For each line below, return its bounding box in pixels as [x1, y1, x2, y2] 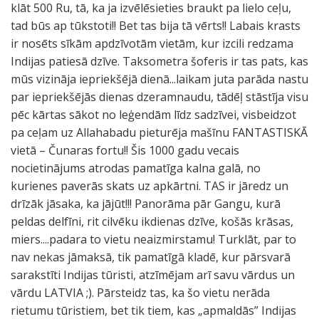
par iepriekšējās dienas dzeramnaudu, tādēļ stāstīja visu [11, 89, 308, 105]
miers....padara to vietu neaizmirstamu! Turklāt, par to [11, 231, 296, 247]
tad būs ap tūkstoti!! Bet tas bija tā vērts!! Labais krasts [11, 18, 300, 33]
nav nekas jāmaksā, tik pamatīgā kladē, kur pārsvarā [11, 249, 291, 265]
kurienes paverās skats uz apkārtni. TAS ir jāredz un [11, 178, 288, 194]
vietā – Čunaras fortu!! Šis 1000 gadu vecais [11, 142, 239, 158]
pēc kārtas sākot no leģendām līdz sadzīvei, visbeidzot [11, 107, 296, 122]
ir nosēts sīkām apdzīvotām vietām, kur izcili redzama [11, 36, 293, 51]
